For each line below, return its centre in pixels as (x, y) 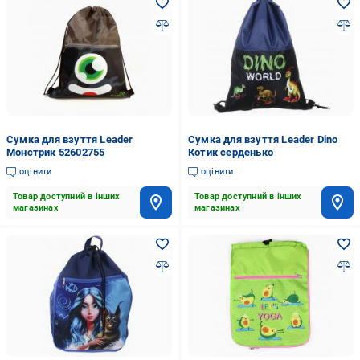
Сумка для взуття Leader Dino (263, 139)
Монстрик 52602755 (56, 152)
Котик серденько (230, 152)
